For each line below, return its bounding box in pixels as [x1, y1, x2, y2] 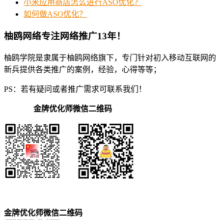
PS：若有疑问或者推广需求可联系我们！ [4, 84, 146, 93]
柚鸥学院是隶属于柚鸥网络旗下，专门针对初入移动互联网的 [4, 53, 216, 62]
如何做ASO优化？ [24, 10, 87, 19]
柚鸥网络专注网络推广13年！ [4, 30, 126, 41]
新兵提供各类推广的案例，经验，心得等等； [4, 65, 161, 74]
